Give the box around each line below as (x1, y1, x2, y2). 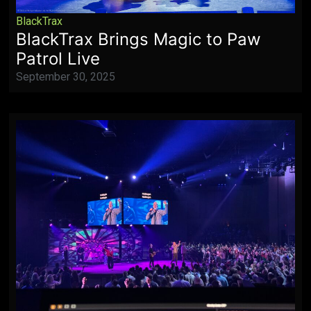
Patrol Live (16, 49, 101, 69)
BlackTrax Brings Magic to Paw (16, 29, 262, 50)
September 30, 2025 (16, 70, 116, 84)
